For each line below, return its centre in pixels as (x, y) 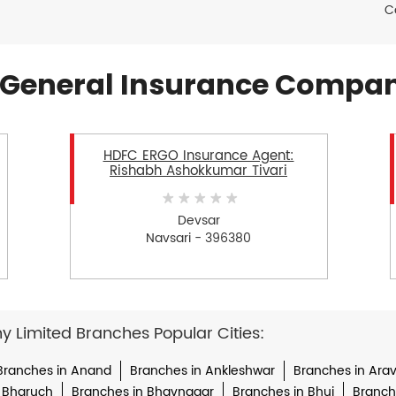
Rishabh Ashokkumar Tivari (198, 171)
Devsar (198, 220)
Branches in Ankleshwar (202, 371)
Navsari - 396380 (198, 238)
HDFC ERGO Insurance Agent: (198, 156)
